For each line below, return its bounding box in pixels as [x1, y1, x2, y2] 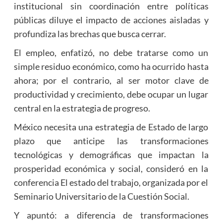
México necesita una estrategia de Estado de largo [13, 121, 209, 133]
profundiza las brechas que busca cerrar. [13, 28, 166, 40]
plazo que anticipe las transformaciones [13, 135, 209, 147]
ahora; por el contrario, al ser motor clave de [13, 75, 209, 86]
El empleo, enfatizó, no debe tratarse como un [13, 47, 209, 58]
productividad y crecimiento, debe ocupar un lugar [13, 89, 209, 100]
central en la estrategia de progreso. [13, 103, 150, 114]
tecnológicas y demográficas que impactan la [13, 149, 209, 161]
